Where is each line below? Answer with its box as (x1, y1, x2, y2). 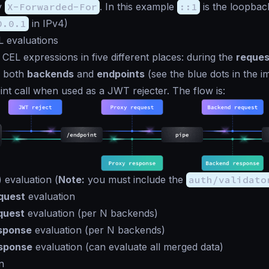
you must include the (85, 174, 186, 186)
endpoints (97, 68, 145, 80)
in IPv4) (29, 17, 68, 29)
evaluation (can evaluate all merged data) (32, 241, 223, 253)
